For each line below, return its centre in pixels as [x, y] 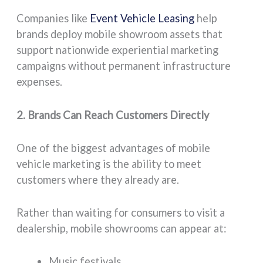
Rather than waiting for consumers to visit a [121, 212]
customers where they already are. [98, 179]
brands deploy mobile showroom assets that [120, 34]
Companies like [53, 18]
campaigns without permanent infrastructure [124, 66]
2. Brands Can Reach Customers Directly [113, 115]
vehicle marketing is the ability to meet [109, 163]
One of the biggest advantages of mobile [114, 148]
